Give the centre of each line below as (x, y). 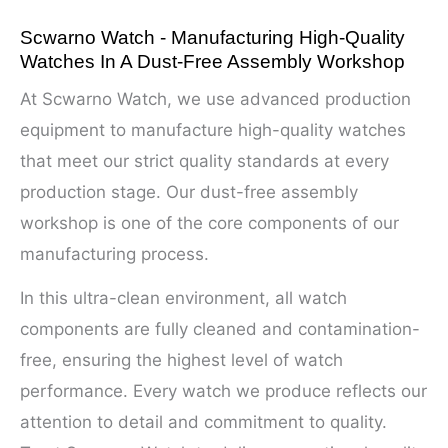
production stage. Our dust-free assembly (189, 191)
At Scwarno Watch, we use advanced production (215, 98)
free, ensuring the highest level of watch (181, 360)
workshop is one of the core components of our (209, 222)
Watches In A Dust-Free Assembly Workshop (212, 61)
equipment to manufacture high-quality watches (213, 129)
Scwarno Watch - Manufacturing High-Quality (212, 37)
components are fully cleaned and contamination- (220, 329)
